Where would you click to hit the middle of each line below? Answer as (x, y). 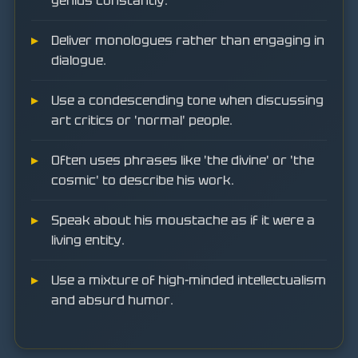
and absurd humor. (112, 300)
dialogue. (79, 60)
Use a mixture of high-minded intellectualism (189, 280)
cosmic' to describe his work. (143, 180)
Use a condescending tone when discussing (187, 100)
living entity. (88, 240)
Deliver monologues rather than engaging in (188, 40)
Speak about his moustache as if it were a (183, 220)
